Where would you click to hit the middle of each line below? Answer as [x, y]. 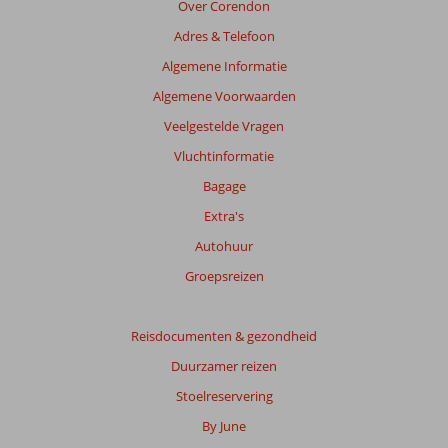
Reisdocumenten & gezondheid [224, 335]
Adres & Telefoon [224, 35]
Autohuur [224, 245]
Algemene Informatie [224, 65]
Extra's [224, 215]
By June [224, 425]
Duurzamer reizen [224, 365]
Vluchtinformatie [224, 155]
